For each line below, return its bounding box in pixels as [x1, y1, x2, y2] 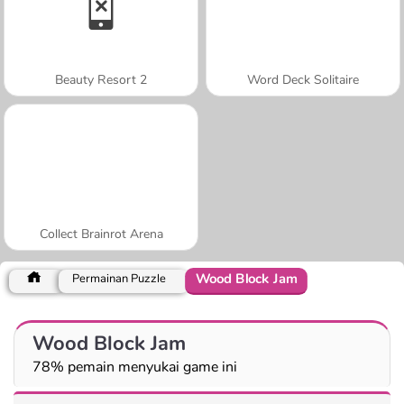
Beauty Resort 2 [55, 70, 147, 88]
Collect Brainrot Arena [39, 225, 163, 243]
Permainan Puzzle [72, 270, 166, 287]
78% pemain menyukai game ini [32, 356, 237, 377]
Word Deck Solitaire [247, 70, 359, 88]
